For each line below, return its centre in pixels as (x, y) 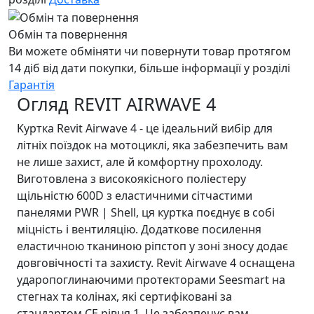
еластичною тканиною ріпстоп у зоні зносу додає (152, 246)
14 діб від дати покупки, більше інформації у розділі (149, 68)
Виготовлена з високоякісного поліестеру (131, 178)
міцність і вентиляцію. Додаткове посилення (139, 229)
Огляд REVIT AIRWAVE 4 (116, 103)
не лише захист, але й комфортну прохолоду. (140, 162)
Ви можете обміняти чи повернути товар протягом (150, 51)
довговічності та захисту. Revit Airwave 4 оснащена (156, 262)
